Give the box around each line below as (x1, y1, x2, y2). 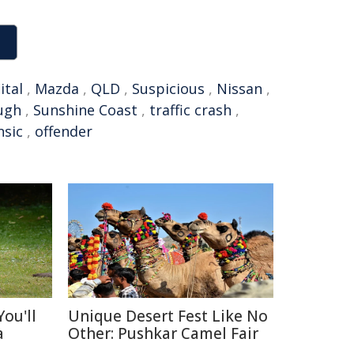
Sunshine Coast (33, 100, 137, 119)
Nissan (217, 79, 262, 98)
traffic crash (149, 100, 232, 119)
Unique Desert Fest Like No (68, 306, 268, 326)
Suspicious (132, 79, 205, 98)
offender (35, 122, 92, 141)
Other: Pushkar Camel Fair (68, 323, 258, 344)
